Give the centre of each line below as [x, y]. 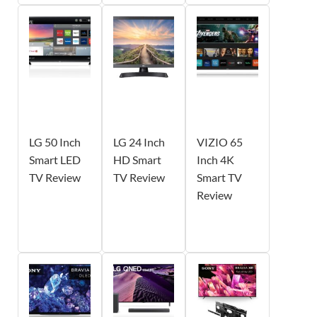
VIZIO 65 [220, 142]
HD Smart [137, 160]
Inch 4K [216, 160]
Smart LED [55, 160]
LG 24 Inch [139, 142]
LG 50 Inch [55, 142]
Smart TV [220, 178]
